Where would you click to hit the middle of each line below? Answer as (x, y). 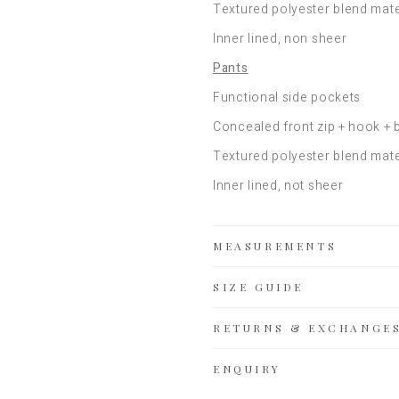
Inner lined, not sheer (278, 185)
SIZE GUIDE (258, 286)
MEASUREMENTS (275, 245)
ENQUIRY (247, 368)
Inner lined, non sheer (280, 38)
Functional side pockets (287, 97)
